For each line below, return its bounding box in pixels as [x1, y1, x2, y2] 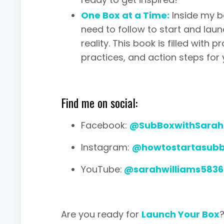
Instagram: [81, 141, 132, 154]
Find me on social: [61, 93, 137, 112]
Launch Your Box [141, 208, 219, 221]
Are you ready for [61, 208, 141, 221]
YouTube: [81, 163, 122, 176]
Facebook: [81, 119, 129, 132]
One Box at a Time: [81, 9, 169, 22]
